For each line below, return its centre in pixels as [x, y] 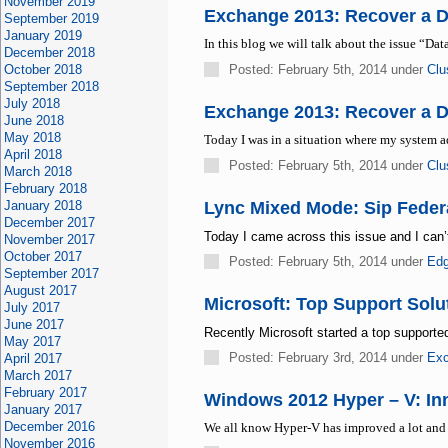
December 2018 [49, 52]
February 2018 [45, 188]
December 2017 [49, 222]
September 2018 [51, 86]
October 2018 [42, 69]
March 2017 [37, 375]
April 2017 [32, 358]
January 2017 [42, 409]
